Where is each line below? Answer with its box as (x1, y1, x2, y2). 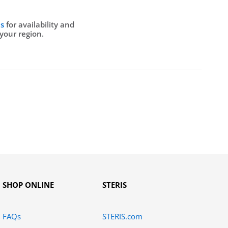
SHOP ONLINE (3, 180, 54, 190)
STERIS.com (102, 211, 142, 221)
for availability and (6, 19, 75, 30)
